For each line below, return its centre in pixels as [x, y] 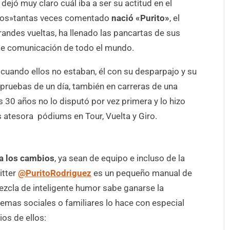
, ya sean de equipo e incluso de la [120, 158]
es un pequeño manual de [142, 173]
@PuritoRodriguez [55, 173]
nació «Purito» [141, 18]
